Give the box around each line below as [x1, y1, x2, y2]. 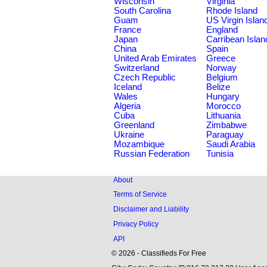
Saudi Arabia [206, 139, 255, 149]
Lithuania [206, 110, 241, 120]
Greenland [114, 120, 154, 130]
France [114, 24, 141, 35]
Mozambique [114, 139, 164, 149]
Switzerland [114, 63, 159, 73]
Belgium [206, 72, 238, 82]
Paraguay [206, 129, 244, 139]
